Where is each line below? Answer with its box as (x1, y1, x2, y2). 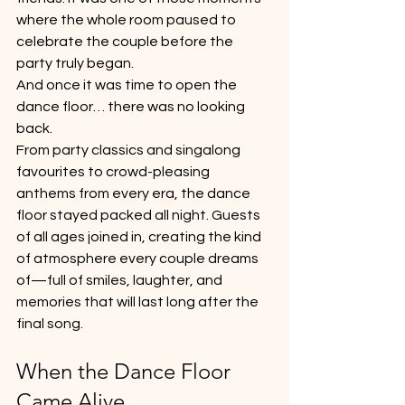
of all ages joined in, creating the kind (16, 229, 264, 244)
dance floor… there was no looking (16, 99, 248, 114)
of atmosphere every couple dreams (16, 250, 261, 266)
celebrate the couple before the (16, 33, 236, 49)
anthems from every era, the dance (16, 185, 253, 201)
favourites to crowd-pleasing (16, 164, 212, 179)
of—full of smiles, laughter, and (16, 272, 225, 287)
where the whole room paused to (16, 12, 239, 27)
